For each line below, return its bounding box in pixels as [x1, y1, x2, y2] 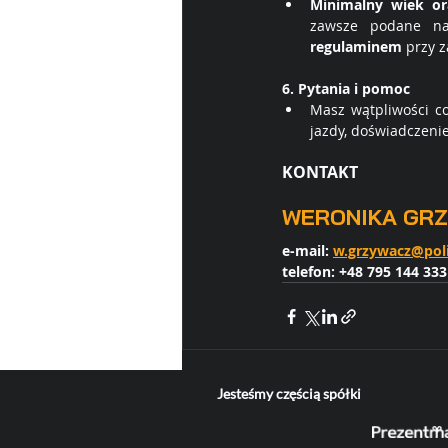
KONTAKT [282, 161, 358, 184]
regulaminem [310, 37, 402, 57]
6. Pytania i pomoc [282, 79, 410, 99]
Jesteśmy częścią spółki [216, 384, 361, 402]
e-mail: [282, 241, 333, 261]
